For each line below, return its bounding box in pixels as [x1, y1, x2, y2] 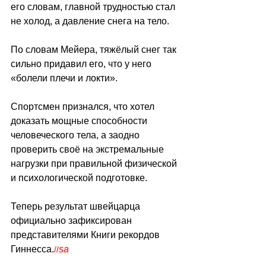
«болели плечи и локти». [11, 72, 118, 83]
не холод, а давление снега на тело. [11, 15, 172, 26]
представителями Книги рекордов [11, 229, 162, 240]
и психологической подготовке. [11, 172, 147, 183]
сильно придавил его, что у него [11, 58, 154, 69]
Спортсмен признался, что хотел [11, 101, 157, 112]
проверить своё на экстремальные [11, 144, 166, 154]
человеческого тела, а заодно [11, 129, 142, 140]
